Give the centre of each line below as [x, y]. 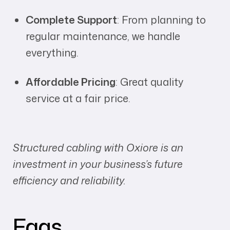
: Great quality [149, 82]
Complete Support [71, 20]
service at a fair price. [78, 98]
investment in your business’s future [98, 164]
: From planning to [161, 20]
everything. [52, 52]
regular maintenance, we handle [103, 36]
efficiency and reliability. [69, 180]
